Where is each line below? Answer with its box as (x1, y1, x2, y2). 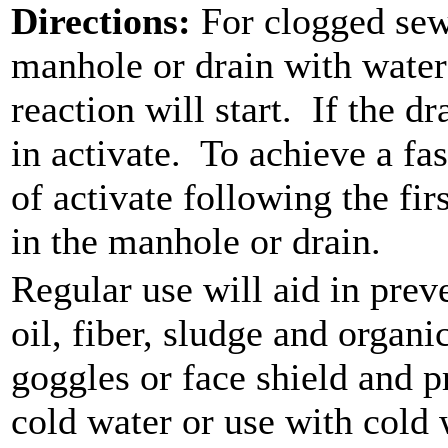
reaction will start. (11, 88, 292, 130)
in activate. (11, 132, 181, 174)
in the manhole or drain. (11, 220, 381, 262)
